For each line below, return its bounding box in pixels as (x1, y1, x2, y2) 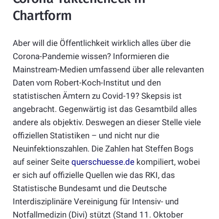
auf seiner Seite (12, 157, 71, 167)
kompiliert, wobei (134, 157, 200, 167)
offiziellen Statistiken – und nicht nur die (12, 131, 159, 141)
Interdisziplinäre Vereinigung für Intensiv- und (12, 197, 179, 207)
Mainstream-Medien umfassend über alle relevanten (12, 65, 204, 75)
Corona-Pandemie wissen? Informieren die (12, 51, 169, 62)
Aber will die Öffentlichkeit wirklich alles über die (12, 38, 191, 48)
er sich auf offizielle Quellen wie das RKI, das (12, 170, 175, 180)
